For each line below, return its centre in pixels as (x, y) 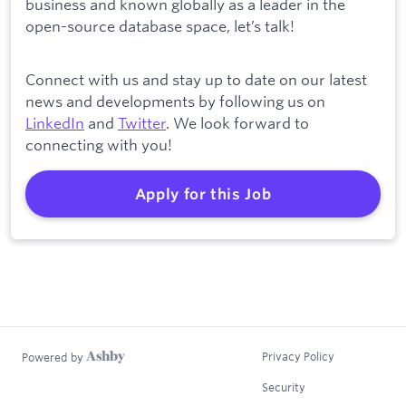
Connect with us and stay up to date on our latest (196, 80)
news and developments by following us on (175, 101)
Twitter (142, 123)
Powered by (54, 358)
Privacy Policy (298, 356)
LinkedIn (55, 123)
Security (284, 387)
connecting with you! (99, 145)
